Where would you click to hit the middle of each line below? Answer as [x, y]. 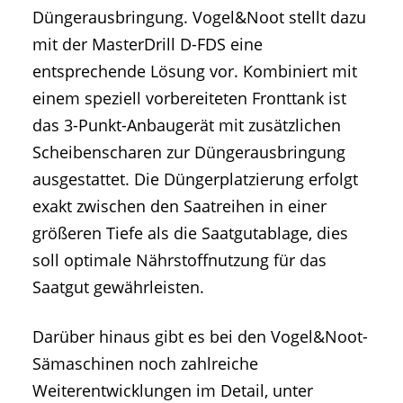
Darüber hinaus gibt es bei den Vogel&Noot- [200, 337]
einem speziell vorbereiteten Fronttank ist [189, 99]
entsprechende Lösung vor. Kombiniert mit [195, 72]
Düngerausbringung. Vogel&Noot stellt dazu [199, 18]
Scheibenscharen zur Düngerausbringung [189, 152]
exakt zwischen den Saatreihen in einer [179, 206]
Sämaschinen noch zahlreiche [145, 364]
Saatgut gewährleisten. [118, 287]
